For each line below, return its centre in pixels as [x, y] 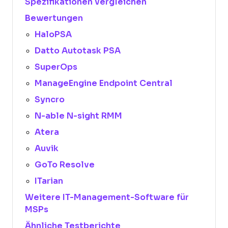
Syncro [50, 99]
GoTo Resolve [65, 165]
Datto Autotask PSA [78, 51]
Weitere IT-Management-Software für [107, 197]
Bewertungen [54, 18]
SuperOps [56, 67]
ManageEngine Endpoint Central [104, 83]
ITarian [49, 181]
